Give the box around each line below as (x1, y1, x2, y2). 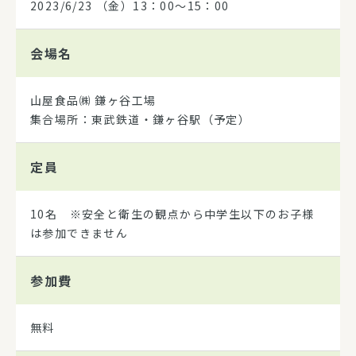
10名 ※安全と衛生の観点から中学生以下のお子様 (30, 205, 315, 222)
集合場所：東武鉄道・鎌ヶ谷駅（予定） (30, 110, 251, 127)
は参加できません (30, 224, 129, 241)
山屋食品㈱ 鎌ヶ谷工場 (30, 91, 157, 108)
